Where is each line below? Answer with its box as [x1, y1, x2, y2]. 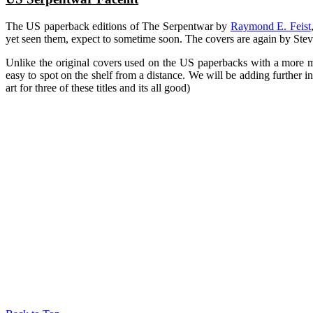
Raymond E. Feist [230, 20, 311, 32]
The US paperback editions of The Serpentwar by [6, 20, 231, 32]
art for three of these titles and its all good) [6, 81, 190, 94]
